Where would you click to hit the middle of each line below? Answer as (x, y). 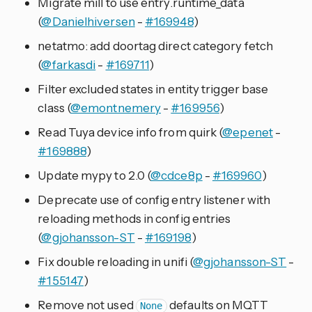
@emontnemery (116, 108)
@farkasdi (69, 65)
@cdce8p (177, 175)
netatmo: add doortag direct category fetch (155, 46)
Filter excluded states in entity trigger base (153, 89)
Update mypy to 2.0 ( (94, 175)
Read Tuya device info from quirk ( (130, 132)
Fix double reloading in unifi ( (116, 262)
